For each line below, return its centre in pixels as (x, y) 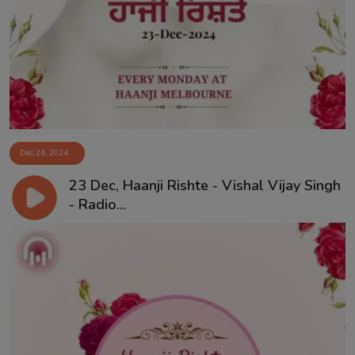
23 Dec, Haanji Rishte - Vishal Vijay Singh (204, 185)
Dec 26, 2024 (44, 153)
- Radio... (97, 204)
